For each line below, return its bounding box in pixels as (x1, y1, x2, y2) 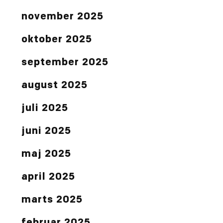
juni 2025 (21, 126, 72, 137)
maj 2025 (21, 149, 72, 160)
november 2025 (21, 12, 104, 22)
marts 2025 (21, 195, 83, 206)
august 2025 (21, 81, 88, 91)
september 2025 (21, 58, 109, 68)
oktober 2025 (21, 35, 93, 45)
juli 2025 (21, 104, 69, 114)
